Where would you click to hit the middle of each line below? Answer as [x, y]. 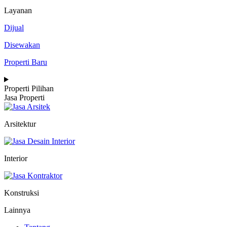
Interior [16, 159]
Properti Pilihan [29, 89]
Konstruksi [22, 193]
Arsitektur [20, 124]
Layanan [18, 11]
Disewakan [22, 45]
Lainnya [17, 210]
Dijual [14, 28]
